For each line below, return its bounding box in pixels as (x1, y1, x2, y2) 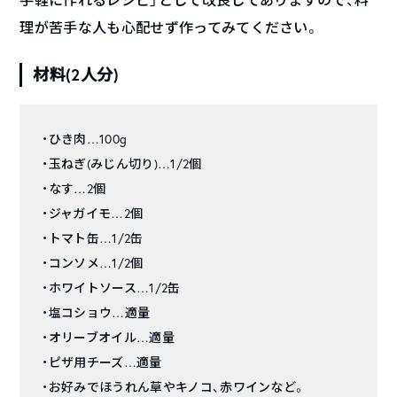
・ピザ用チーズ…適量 (42, 354, 162, 371)
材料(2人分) (33, 64, 119, 86)
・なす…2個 (42, 180, 106, 198)
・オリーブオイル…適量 (42, 329, 175, 346)
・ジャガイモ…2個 (42, 205, 144, 222)
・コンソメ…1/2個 (42, 254, 144, 272)
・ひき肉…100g (42, 130, 128, 148)
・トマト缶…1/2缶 (42, 230, 144, 247)
